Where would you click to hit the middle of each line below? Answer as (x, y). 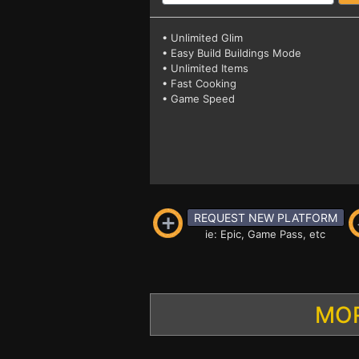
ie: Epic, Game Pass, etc (265, 234)
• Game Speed (198, 99)
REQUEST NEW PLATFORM (265, 218)
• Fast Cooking (199, 83)
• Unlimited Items (205, 68)
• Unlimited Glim (202, 38)
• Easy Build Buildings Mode (232, 53)
